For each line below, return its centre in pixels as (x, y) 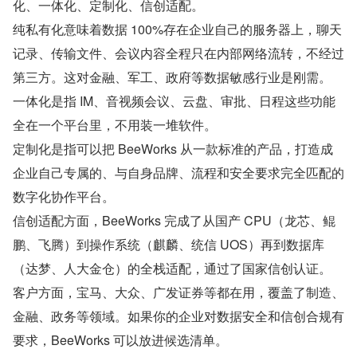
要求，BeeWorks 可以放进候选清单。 (120, 340)
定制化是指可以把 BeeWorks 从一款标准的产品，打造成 (173, 149)
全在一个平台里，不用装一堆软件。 (115, 125)
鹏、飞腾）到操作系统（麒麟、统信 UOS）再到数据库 (169, 245)
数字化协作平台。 (64, 197)
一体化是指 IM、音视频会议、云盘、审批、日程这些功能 (174, 101)
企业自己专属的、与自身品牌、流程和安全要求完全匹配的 (178, 173)
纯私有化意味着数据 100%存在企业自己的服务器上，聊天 (177, 29)
